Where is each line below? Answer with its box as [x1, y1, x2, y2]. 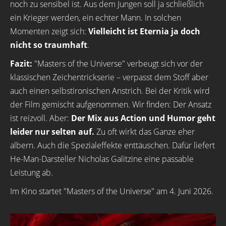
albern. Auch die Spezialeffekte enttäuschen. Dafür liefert [10, 139, 215, 151]
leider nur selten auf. [10, 126, 94, 137]
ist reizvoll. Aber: [10, 112, 71, 124]
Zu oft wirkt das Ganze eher [94, 126, 195, 137]
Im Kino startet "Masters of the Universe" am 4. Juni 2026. [10, 185, 213, 197]
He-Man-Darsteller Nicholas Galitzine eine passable [10, 153, 194, 164]
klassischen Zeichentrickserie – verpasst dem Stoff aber [10, 71, 208, 83]
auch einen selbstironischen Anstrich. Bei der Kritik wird [10, 85, 210, 96]
